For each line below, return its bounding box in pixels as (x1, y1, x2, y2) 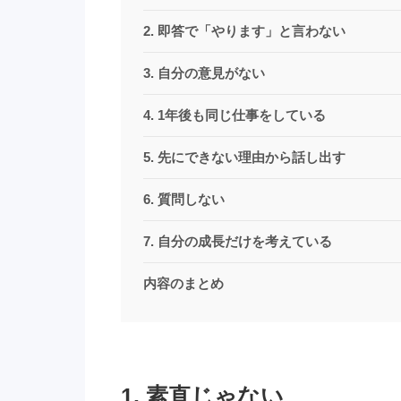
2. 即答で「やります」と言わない (142, 23, 346, 38)
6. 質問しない (142, 192, 225, 207)
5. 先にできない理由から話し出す (142, 149, 346, 165)
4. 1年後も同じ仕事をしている (142, 107, 326, 123)
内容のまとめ (142, 276, 224, 291)
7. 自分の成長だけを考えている (142, 234, 332, 249)
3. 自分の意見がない (142, 65, 265, 81)
